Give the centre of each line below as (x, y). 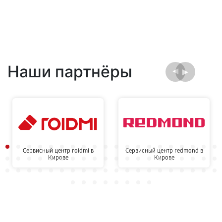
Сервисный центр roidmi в (58, 151)
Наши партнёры (70, 72)
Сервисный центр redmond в (164, 151)
